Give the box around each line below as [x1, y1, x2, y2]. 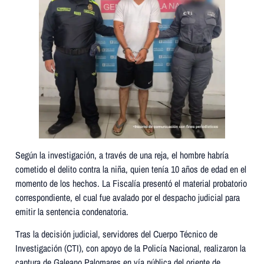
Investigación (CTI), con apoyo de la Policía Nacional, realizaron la [15, 242, 246, 255]
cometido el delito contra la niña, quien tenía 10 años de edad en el [15, 162, 246, 176]
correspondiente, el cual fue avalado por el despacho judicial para [15, 190, 240, 204]
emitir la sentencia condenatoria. [15, 204, 128, 218]
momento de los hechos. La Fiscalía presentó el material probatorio [15, 176, 247, 190]
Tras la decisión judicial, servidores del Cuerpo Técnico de [15, 227, 217, 241]
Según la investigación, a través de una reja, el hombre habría [15, 148, 229, 161]
